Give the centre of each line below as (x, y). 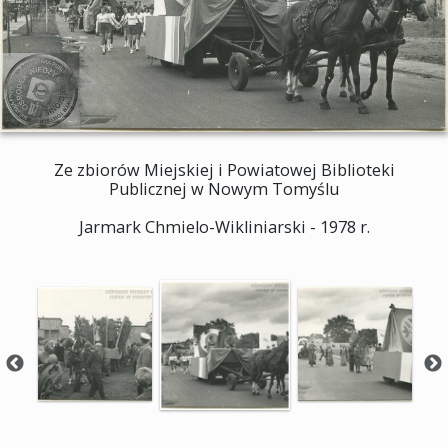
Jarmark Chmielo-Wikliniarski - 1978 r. (224, 227)
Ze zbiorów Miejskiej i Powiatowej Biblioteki (224, 170)
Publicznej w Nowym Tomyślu (224, 189)
